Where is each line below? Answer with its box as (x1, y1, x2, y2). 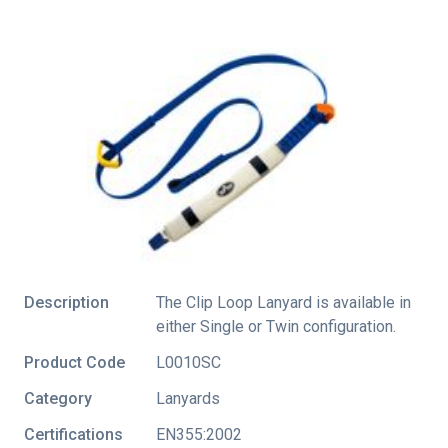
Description (24, 293, 109, 313)
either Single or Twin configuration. (156, 317, 396, 337)
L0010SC (156, 353, 221, 373)
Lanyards (156, 389, 220, 409)
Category (24, 389, 92, 409)
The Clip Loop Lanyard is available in (156, 293, 411, 313)
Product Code (24, 353, 125, 373)
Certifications (24, 425, 123, 445)
